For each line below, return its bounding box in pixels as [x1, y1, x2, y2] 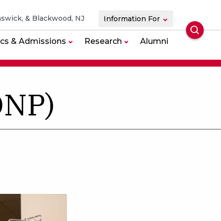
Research [84, 36, 122, 46]
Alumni [140, 36, 168, 46]
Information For [148, 14, 160, 23]
